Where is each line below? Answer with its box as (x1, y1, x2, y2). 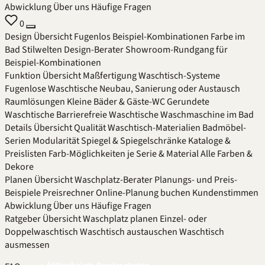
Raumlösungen (5, 95, 65, 108)
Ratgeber (5, 212, 41, 225)
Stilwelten (22, 43, 62, 56)
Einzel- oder (160, 212, 207, 225)
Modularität (33, 134, 79, 147)
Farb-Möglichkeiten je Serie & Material (49, 147, 199, 160)
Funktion (5, 69, 41, 82)
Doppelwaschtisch (5, 225, 78, 238)
